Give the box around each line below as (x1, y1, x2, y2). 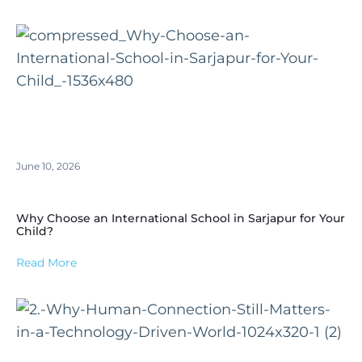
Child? (16, 223, 53, 238)
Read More (16, 255, 77, 270)
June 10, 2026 (16, 159, 80, 172)
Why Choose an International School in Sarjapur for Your (16, 210, 345, 225)
